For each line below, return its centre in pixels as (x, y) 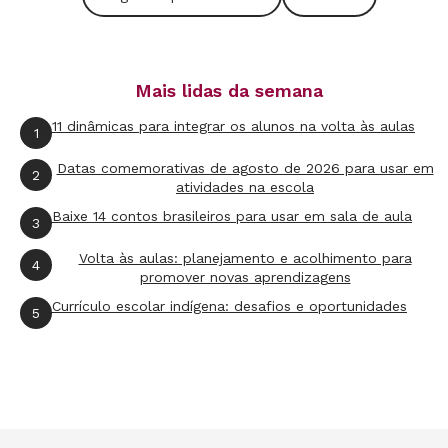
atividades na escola (245, 187)
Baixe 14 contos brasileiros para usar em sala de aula (232, 216)
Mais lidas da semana (229, 90)
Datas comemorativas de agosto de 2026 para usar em (245, 168)
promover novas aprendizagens (245, 277)
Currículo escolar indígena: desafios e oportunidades (229, 306)
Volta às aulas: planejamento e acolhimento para (245, 258)
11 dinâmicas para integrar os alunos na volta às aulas (233, 126)
